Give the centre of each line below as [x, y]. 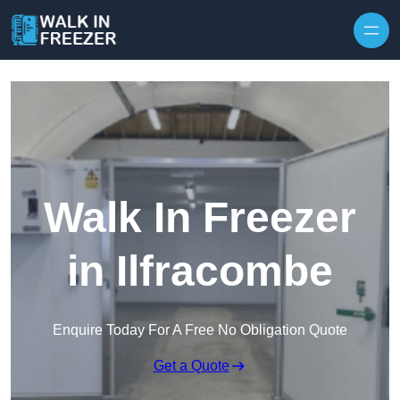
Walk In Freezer [200, 218]
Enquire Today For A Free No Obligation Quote [200, 330]
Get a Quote [191, 366]
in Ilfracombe [200, 271]
